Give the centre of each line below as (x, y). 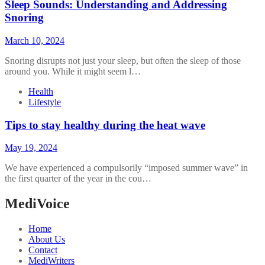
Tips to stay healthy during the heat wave (105, 125)
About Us (47, 240)
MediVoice (37, 204)
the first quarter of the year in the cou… (78, 179)
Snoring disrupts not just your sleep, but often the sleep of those (123, 60)
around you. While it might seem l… (73, 71)
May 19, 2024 (31, 148)
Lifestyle (45, 102)
